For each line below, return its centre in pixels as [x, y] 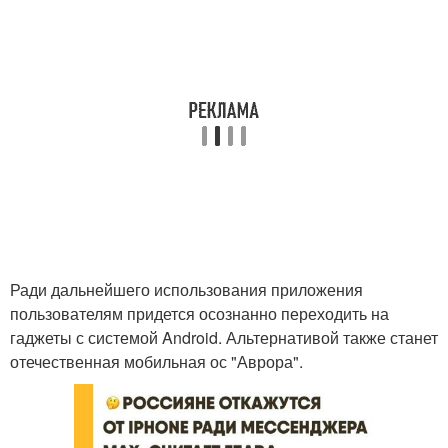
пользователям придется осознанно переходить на [199, 313]
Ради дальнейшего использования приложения [186, 289]
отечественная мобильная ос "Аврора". [156, 361]
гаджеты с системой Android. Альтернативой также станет [224, 337]
